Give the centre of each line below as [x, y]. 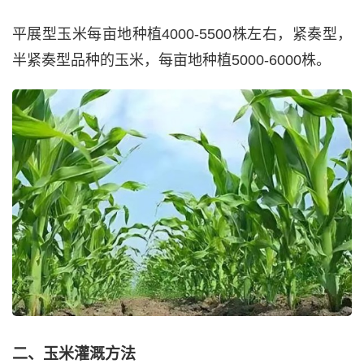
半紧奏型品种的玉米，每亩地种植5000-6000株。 [171, 61]
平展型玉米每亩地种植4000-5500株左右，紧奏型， [182, 35]
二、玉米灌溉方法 [74, 353]
